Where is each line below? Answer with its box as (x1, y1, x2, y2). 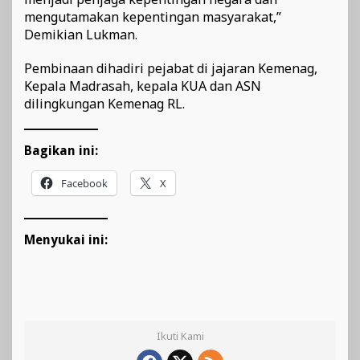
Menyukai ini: (24, 232, 108, 248)
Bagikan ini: (24, 143, 98, 159)
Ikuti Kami (156, 329, 204, 344)
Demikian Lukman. (24, 26, 137, 44)
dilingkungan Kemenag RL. (24, 95, 185, 113)
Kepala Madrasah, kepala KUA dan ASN (24, 77, 261, 96)
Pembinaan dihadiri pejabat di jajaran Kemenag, (24, 59, 317, 78)
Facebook (61, 176, 108, 191)
